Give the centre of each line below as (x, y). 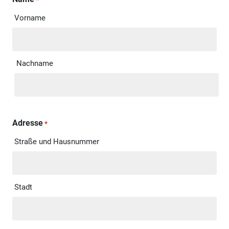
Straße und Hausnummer (56, 141)
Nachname (35, 63)
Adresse (28, 123)
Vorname (30, 18)
